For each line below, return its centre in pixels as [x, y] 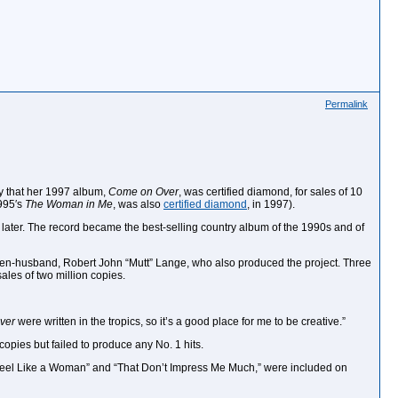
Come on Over [143, 192]
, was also [138, 204]
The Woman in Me [69, 204]
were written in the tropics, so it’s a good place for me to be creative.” [180, 322]
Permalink [346, 104]
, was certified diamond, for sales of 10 [271, 192]
